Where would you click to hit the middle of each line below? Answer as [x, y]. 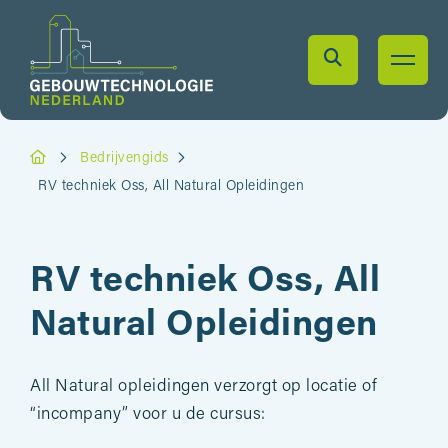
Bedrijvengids [124, 158]
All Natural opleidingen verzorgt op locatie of [203, 386]
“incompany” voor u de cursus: [148, 414]
